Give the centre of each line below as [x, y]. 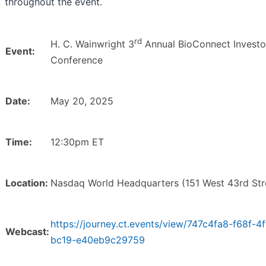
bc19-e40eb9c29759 [98, 240]
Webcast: [27, 231]
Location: [27, 183]
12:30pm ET [77, 142]
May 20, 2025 [82, 101]
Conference [77, 60]
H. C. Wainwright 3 [92, 44]
